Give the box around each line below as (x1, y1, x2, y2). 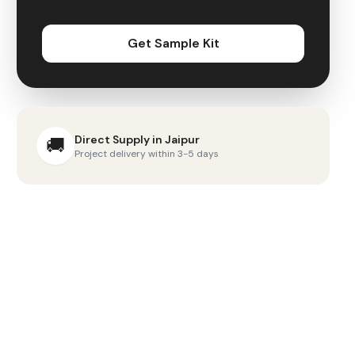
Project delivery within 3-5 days (74, 147, 219, 160)
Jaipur (165, 132, 200, 147)
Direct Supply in (74, 132, 166, 147)
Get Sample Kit (127, 35, 219, 52)
